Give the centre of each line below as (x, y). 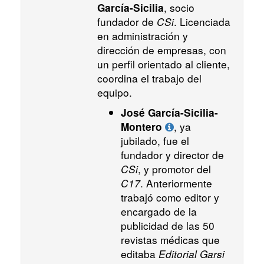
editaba (140, 254)
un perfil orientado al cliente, (164, 64)
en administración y (143, 36)
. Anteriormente (176, 183)
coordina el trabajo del (149, 78)
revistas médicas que (170, 240)
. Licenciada (202, 22)
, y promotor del (174, 169)
